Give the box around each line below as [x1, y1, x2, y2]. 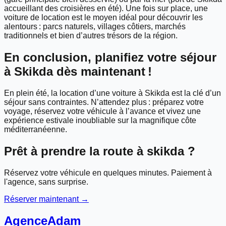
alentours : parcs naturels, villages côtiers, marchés [4, 22, 186, 31]
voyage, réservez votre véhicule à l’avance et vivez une [4, 107, 201, 116]
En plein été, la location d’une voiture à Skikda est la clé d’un [4, 89, 221, 98]
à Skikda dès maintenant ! [4, 65, 152, 79]
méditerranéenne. [4, 125, 67, 134]
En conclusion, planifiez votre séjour [4, 50, 216, 65]
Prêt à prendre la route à [4, 144, 147, 158]
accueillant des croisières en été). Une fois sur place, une [4, 4, 208, 13]
